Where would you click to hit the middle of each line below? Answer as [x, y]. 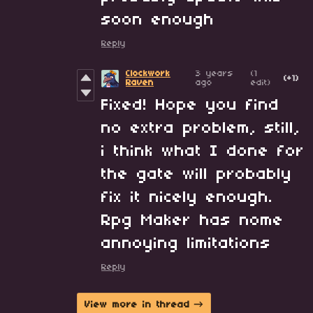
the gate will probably [197, 175]
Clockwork [148, 74]
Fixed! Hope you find [190, 106]
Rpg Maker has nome [192, 221]
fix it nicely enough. [187, 198]
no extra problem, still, [201, 129]
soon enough [158, 21]
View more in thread [137, 305]
